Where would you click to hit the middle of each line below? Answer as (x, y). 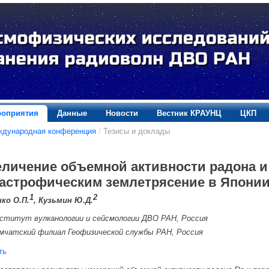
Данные (72, 113)
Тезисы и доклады (136, 131)
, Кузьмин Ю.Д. (63, 201)
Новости (122, 113)
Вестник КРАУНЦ (189, 113)
